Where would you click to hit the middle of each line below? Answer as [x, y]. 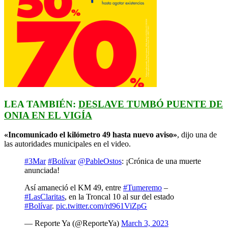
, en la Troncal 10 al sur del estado [119, 197]
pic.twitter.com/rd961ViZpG [102, 206]
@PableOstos [100, 161]
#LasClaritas [45, 197]
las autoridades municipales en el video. [67, 144]
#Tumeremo [142, 188]
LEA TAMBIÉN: [41, 104]
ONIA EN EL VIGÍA [48, 115]
